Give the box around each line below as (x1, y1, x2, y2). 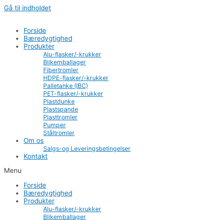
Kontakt (24, 152, 48, 160)
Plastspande (43, 105, 78, 113)
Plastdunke (43, 97, 75, 105)
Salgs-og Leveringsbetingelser (43, 144, 131, 152)
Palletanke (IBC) (43, 82, 88, 89)
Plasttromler (43, 113, 78, 121)
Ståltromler (43, 129, 75, 137)
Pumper (43, 121, 66, 129)
